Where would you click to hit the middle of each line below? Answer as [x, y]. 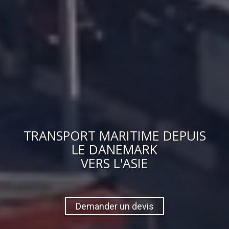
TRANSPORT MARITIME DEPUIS [114, 136]
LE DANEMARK [114, 150]
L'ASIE [131, 163]
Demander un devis [114, 206]
